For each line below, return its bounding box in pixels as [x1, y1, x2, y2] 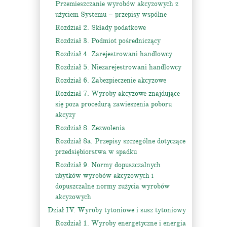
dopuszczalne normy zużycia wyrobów [55, 182, 170, 191]
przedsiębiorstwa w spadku [55, 147, 137, 156]
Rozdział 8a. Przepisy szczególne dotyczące [55, 137, 185, 145]
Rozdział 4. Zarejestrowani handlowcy [55, 50, 172, 58]
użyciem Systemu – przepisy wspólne [55, 10, 167, 19]
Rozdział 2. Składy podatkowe [55, 23, 146, 32]
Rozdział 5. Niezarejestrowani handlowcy [55, 63, 181, 71]
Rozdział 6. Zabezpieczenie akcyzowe [55, 76, 166, 85]
